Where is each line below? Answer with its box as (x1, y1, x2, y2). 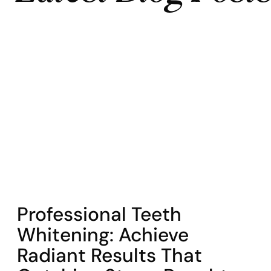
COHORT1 (17, 192, 62, 204)
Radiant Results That (17, 243, 202, 267)
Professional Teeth (17, 202, 181, 226)
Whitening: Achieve (17, 223, 189, 247)
